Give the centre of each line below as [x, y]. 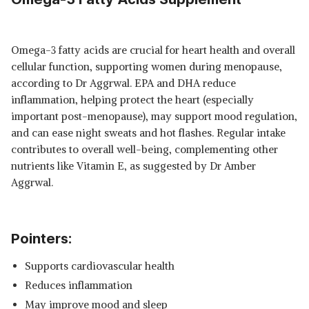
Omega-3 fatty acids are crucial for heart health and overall [153, 50]
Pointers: [41, 239]
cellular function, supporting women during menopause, [147, 67]
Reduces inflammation [79, 285]
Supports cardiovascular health [100, 266]
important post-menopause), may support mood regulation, [154, 116]
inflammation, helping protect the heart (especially [132, 100]
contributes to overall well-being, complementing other [144, 149]
